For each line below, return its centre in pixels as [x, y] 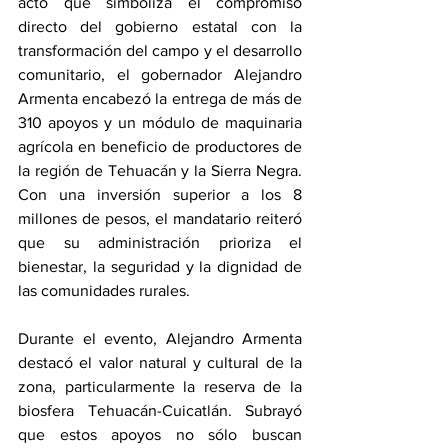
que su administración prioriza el [160, 242]
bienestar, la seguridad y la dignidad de [160, 266]
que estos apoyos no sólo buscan [160, 434]
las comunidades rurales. [104, 290]
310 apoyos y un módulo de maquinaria [160, 122]
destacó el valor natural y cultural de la [160, 362]
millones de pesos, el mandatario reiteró [160, 218]
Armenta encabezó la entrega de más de [160, 98]
